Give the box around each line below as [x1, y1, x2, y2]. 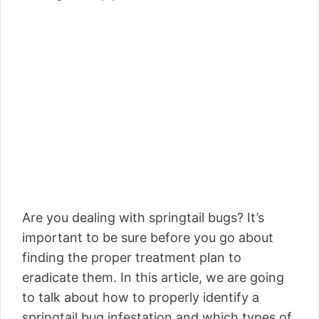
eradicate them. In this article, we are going [22, 270, 284, 285]
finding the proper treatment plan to [22, 250, 241, 265]
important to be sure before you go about [22, 230, 273, 245]
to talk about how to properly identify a [22, 290, 259, 305]
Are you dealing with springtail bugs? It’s [22, 210, 264, 225]
